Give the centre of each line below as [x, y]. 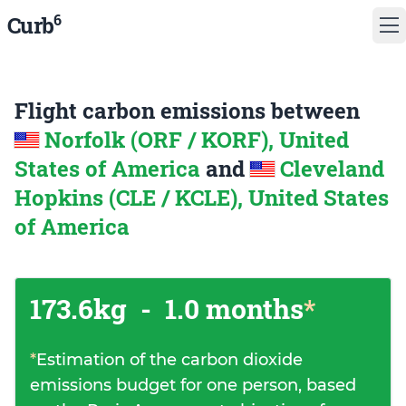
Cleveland [332, 169]
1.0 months [231, 309]
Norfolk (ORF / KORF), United [197, 140]
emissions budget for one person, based [193, 385]
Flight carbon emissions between [187, 111]
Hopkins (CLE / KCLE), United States [202, 198]
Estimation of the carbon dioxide [169, 360]
